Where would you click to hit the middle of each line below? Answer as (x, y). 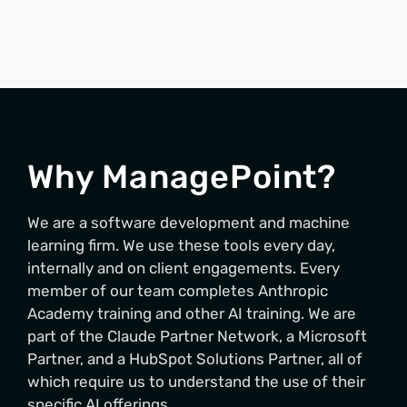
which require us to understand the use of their (196, 382)
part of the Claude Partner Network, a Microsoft (197, 337)
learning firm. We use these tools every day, (181, 246)
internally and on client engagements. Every (184, 268)
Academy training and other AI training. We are (192, 314)
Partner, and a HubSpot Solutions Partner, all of (195, 359)
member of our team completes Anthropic (178, 291)
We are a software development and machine (189, 223)
